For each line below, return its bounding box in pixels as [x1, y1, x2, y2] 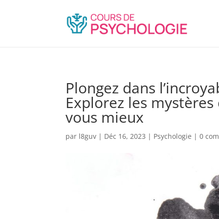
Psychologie [153, 131, 192, 141]
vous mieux [66, 107, 144, 127]
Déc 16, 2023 [104, 131, 146, 141]
